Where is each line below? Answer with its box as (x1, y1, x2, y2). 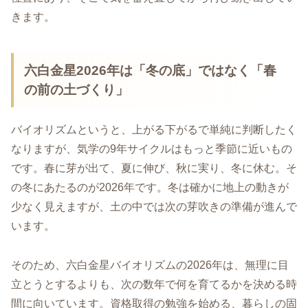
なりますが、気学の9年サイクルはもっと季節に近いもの (11, 143, 292, 155)
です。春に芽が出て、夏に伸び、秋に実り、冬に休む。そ (11, 162, 297, 175)
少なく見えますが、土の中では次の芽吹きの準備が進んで (11, 201, 297, 213)
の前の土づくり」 (24, 82, 129, 97)
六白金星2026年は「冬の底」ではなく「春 (24, 63, 277, 78)
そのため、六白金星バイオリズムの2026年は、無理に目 (11, 259, 289, 272)
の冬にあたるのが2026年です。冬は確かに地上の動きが (11, 181, 289, 194)
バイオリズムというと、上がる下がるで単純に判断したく (11, 124, 297, 136)
